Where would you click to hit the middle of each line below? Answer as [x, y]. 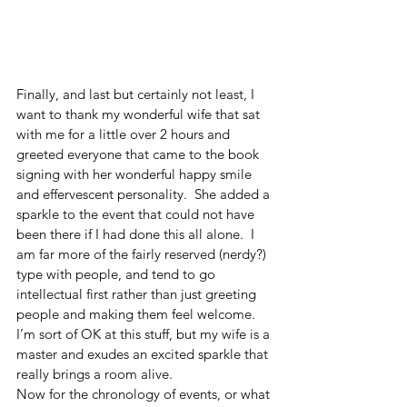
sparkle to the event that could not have [137, 213]
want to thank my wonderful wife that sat [140, 114]
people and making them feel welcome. [139, 313]
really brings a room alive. [98, 373]
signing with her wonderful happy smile [136, 174]
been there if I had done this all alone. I [137, 233]
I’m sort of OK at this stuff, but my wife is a [145, 333]
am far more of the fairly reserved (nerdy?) [143, 253]
